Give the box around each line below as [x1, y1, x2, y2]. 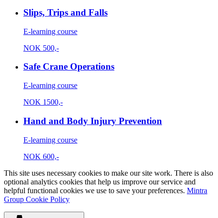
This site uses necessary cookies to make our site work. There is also [4, 168, 213, 177]
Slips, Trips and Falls [23, 7, 108, 18]
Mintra [187, 186, 207, 195]
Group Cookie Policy [4, 195, 70, 203]
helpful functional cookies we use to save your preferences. [4, 186, 187, 195]
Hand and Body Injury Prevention [23, 115, 162, 126]
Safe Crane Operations [23, 61, 114, 72]
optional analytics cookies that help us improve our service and [4, 177, 196, 186]
